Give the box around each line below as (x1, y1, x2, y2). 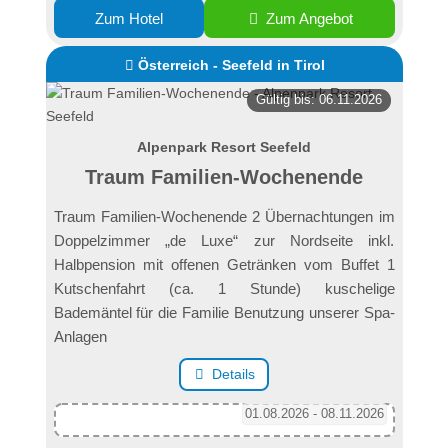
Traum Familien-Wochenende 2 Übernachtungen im (53, 207, 395, 225)
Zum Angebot (262, 9, 354, 27)
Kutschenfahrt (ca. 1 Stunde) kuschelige (53, 279, 395, 297)
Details (212, 366, 256, 383)
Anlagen (53, 327, 107, 345)
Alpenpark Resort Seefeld (137, 138, 311, 155)
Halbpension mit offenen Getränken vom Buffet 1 (53, 255, 395, 273)
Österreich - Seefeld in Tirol (138, 56, 326, 73)
